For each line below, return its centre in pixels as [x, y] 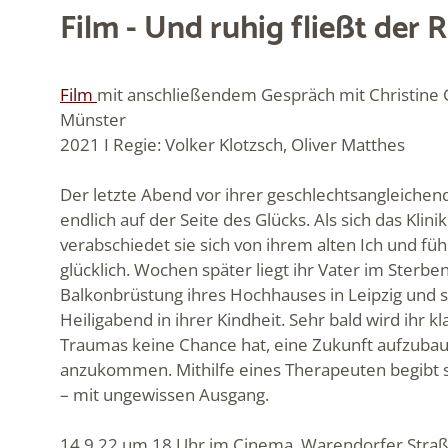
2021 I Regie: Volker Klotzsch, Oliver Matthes [232, 144]
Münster [93, 119]
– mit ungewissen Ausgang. [164, 394]
